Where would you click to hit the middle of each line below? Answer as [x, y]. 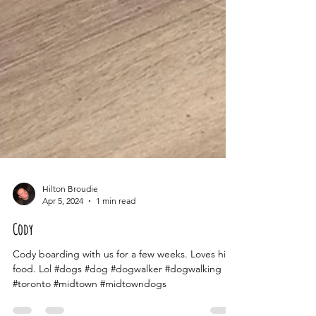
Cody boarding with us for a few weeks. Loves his [121, 279]
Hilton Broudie [70, 214]
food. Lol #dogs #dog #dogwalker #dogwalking [117, 294]
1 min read [116, 226]
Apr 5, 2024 [63, 226]
